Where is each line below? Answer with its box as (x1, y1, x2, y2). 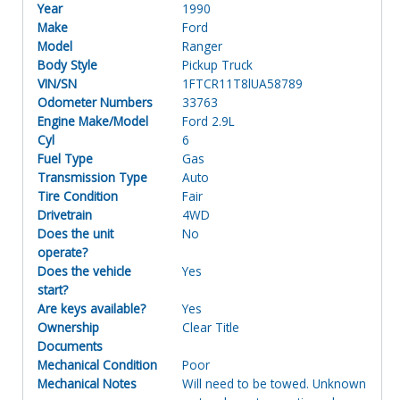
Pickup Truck (182, 55, 254, 73)
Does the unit (37, 224, 113, 242)
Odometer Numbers (37, 93, 153, 111)
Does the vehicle (37, 262, 131, 279)
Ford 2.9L (182, 112, 236, 129)
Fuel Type (37, 149, 93, 167)
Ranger (182, 37, 223, 54)
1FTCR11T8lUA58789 (182, 74, 304, 92)
